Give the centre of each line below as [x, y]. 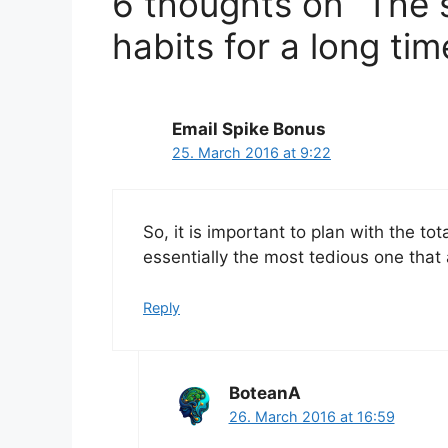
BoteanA [264, 393]
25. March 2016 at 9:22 [251, 153]
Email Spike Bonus [249, 129]
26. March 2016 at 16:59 [311, 417]
